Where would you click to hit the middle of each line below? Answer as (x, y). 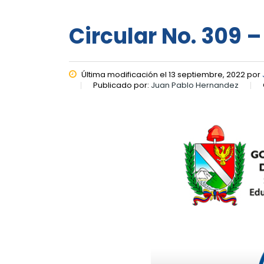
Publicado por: (122, 85)
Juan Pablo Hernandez (195, 85)
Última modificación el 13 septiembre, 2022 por (171, 75)
